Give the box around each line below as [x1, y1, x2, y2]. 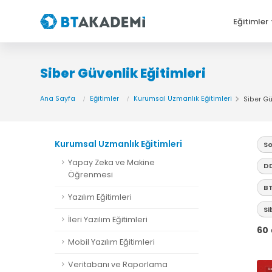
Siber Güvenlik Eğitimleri [40, 64, 206, 82]
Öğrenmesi [68, 169, 113, 180]
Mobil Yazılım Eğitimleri [68, 237, 155, 247]
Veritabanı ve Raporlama [68, 259, 168, 270]
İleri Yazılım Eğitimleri [68, 214, 148, 225]
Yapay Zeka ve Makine [68, 157, 155, 168]
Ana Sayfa [40, 94, 75, 103]
